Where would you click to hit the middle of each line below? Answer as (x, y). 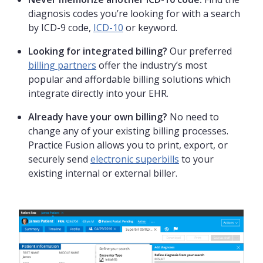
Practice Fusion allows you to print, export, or (128, 145)
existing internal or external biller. (103, 173)
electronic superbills (135, 159)
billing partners (62, 65)
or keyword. (150, 28)
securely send (59, 159)
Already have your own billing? (98, 117)
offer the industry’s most (152, 65)
